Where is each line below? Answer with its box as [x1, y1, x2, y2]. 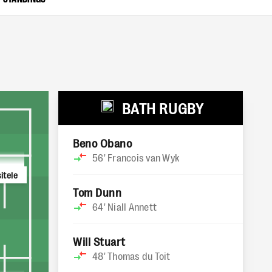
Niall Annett [107, 200, 157, 212]
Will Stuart [73, 234, 126, 248]
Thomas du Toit [107, 250, 171, 262]
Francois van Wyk [107, 151, 179, 163]
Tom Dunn [73, 185, 122, 199]
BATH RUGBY [121, 99, 204, 117]
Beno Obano [73, 136, 132, 149]
